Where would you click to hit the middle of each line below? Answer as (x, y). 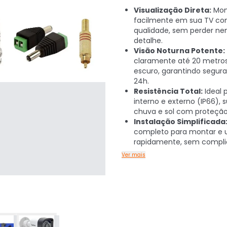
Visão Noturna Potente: (179, 51)
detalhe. (148, 41)
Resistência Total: (168, 91)
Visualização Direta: (173, 10)
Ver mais (134, 155)
